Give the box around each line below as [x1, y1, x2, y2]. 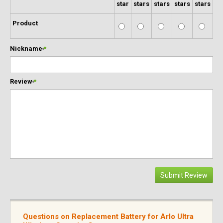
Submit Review [160, 171, 208, 179]
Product [12, 19, 38, 27]
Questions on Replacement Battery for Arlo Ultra [22, 212, 194, 221]
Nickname [9, 45, 42, 52]
